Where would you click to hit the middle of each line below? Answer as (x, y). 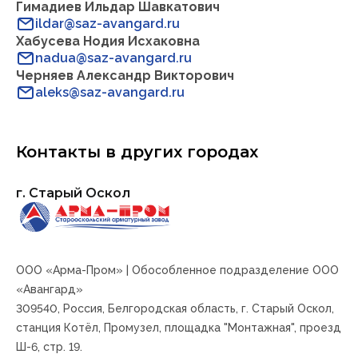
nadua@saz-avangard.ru (113, 58)
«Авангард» (50, 289)
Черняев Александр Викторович (125, 75)
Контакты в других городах (137, 151)
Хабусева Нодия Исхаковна (108, 41)
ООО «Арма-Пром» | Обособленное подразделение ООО (177, 270)
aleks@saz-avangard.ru (110, 93)
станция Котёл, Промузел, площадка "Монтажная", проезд (179, 327)
